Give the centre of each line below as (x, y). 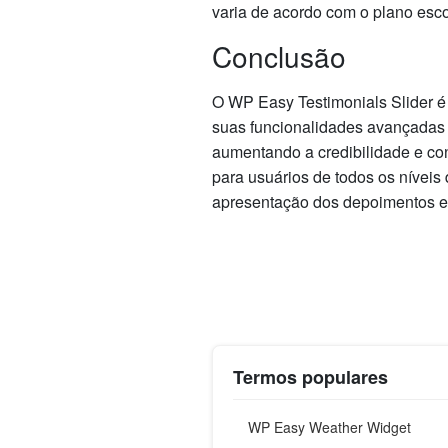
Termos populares (310, 376)
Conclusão (279, 55)
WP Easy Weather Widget (329, 426)
